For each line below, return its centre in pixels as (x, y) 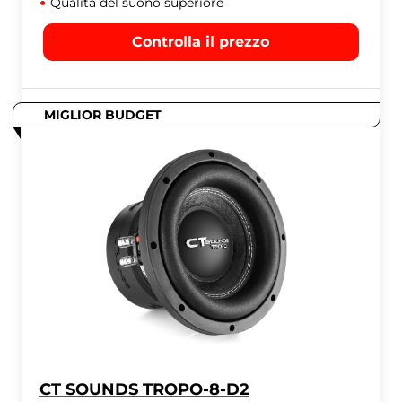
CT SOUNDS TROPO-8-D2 (145, 390)
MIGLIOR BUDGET (103, 115)
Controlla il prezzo (201, 42)
